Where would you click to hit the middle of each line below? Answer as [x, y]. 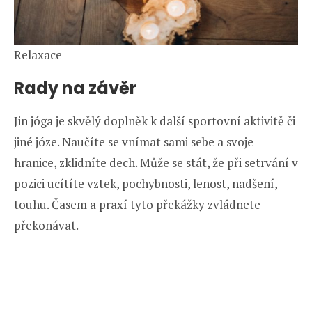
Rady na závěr [75, 88]
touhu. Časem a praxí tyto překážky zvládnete [137, 204]
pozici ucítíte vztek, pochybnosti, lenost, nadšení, [146, 183]
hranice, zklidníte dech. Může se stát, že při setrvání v [156, 162]
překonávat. [46, 225]
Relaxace [38, 54]
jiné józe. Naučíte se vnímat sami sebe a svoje [134, 141]
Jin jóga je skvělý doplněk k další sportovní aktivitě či [155, 120]
